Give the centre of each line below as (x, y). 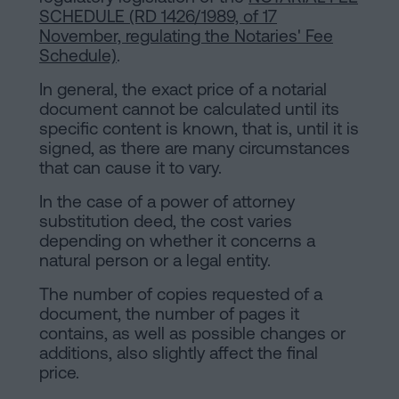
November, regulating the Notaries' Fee (186, 36)
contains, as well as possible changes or (192, 334)
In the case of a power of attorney (167, 202)
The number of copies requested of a (181, 294)
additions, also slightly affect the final (179, 353)
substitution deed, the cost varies (166, 221)
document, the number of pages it (169, 314)
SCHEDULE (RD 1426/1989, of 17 (158, 16)
